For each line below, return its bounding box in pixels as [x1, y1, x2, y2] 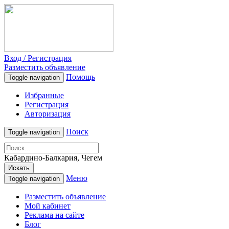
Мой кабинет [25, 201, 71, 210]
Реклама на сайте [25, 211, 84, 219]
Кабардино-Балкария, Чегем [4, 153, 102, 162]
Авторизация [25, 109, 71, 118]
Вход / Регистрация [4, 54, 72, 62]
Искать [8, 164, 30, 172]
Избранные [25, 91, 64, 100]
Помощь [66, 73, 95, 81]
